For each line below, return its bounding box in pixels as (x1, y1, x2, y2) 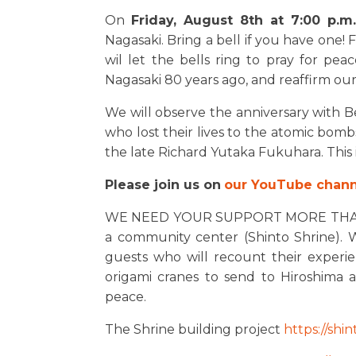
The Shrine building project (105, 322, 284, 337)
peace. (105, 289, 146, 304)
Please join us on (105, 177, 221, 192)
